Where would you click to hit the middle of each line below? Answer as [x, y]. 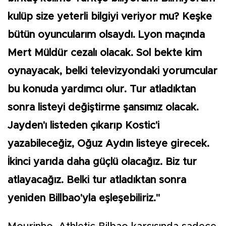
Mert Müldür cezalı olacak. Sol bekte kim [105, 53]
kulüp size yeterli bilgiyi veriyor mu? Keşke [110, 17]
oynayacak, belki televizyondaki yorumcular [112, 71]
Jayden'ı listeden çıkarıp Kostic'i [83, 126]
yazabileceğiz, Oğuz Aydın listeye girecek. [108, 144]
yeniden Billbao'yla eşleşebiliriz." [84, 199]
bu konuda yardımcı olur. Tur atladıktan [102, 90]
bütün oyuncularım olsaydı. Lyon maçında [106, 35]
